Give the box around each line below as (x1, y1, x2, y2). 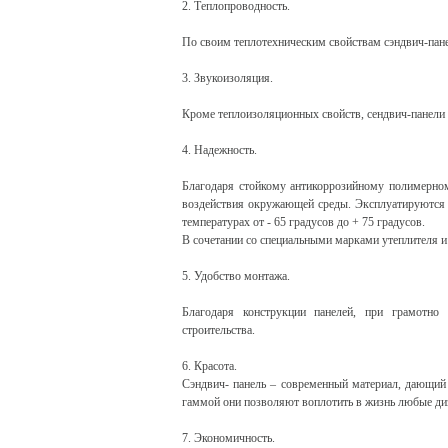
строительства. (182, 323, 255, 337)
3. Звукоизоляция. (182, 71, 273, 85)
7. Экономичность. (182, 431, 275, 445)
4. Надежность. (182, 143, 257, 157)
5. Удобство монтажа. (182, 269, 290, 283)
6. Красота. (182, 359, 237, 373)
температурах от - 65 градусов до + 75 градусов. (182, 215, 425, 229)
